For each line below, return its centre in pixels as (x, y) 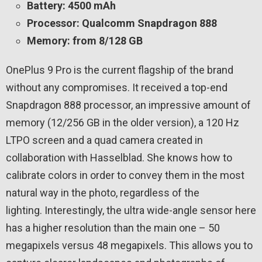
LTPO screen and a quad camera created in (104, 140)
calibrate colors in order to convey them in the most (125, 175)
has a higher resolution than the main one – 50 (113, 228)
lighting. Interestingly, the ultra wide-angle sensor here (131, 211)
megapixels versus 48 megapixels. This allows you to (129, 246)
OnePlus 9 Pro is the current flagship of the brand (120, 70)
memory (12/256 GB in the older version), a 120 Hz (123, 123)
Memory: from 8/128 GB (85, 41)
